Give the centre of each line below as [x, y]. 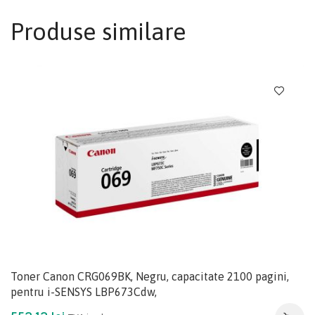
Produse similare [98, 32]
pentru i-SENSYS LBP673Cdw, [84, 291]
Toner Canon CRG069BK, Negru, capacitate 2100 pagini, [150, 276]
